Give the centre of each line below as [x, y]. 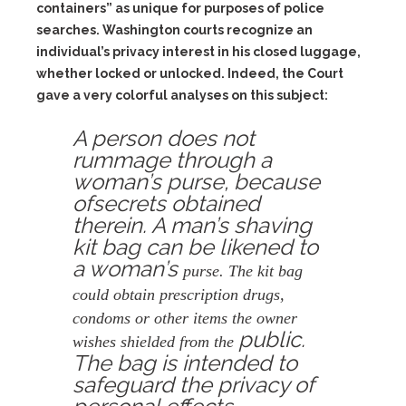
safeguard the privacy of [193, 385]
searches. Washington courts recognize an [174, 30]
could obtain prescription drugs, [179, 295]
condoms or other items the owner [185, 318]
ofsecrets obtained [166, 203]
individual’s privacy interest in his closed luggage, [198, 52]
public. [272, 339]
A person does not [164, 138]
